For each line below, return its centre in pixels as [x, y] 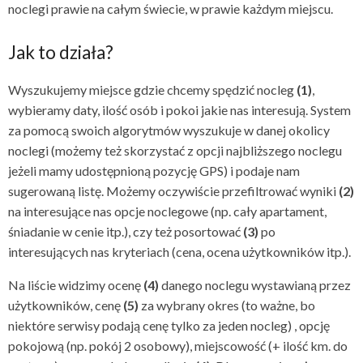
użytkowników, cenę [66, 305]
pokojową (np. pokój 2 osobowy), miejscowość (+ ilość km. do [178, 346]
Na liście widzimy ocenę [76, 285]
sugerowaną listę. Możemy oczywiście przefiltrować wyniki [173, 191]
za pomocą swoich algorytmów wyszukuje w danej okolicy [169, 130]
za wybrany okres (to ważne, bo [227, 305]
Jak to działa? [61, 53]
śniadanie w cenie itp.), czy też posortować [126, 232]
